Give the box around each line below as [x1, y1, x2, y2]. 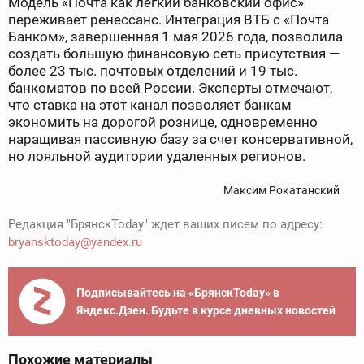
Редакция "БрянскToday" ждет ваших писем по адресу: [8, 217, 323, 232]
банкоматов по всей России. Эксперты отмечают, [8, 80, 332, 97]
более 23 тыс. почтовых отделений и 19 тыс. [8, 63, 297, 80]
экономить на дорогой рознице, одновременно [8, 114, 318, 131]
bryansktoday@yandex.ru [8, 235, 142, 250]
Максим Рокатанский [223, 184, 340, 197]
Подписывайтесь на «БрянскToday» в [76, 286, 279, 300]
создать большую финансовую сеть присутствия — [8, 45, 340, 63]
